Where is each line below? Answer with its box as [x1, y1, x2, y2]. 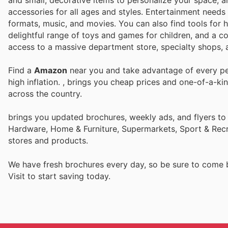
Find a [8, 65, 34, 76]
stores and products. [8, 135, 88, 146]
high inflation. [8, 77, 63, 88]
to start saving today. [27, 170, 110, 181]
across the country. [8, 89, 82, 99]
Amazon [34, 65, 67, 76]
